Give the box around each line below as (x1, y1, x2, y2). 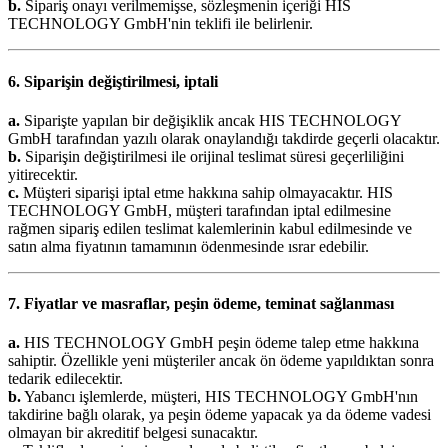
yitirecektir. (8, 165, 78, 183)
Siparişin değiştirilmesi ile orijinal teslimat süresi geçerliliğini (21, 147, 404, 165)
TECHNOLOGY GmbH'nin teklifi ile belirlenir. (8, 15, 313, 33)
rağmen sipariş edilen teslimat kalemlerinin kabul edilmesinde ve (8, 219, 412, 237)
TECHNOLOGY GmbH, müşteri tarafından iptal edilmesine (8, 201, 391, 219)
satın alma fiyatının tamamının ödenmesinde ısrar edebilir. (8, 237, 369, 255)
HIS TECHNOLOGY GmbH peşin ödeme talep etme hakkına (20, 334, 419, 352)
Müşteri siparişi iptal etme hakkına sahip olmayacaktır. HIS (19, 183, 393, 201)
